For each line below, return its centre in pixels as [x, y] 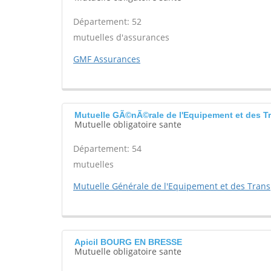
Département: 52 [107, 21]
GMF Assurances [107, 59]
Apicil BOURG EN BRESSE [128, 242]
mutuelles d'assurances [121, 37]
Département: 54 [107, 149]
